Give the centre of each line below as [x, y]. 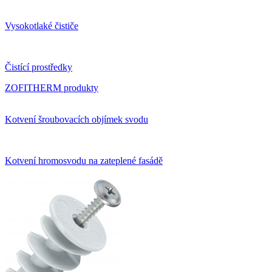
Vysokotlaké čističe [42, 26]
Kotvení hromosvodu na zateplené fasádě [84, 161]
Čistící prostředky [39, 67]
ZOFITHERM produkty [52, 88]
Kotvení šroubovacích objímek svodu [76, 120]
